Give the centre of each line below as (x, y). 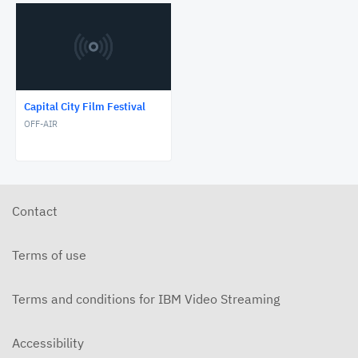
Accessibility (48, 343)
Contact (35, 211)
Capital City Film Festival (85, 107)
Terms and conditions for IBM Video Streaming (146, 299)
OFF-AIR (41, 124)
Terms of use (49, 255)
